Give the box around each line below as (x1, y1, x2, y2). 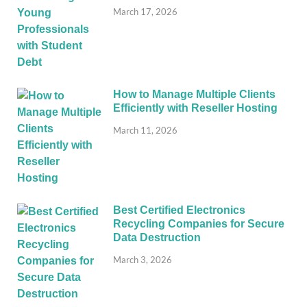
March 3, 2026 (113, 254, 172, 265)
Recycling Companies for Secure (113, 218, 284, 230)
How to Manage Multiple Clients (113, 88, 275, 101)
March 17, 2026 (113, 6, 177, 17)
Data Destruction (113, 232, 201, 244)
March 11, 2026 (113, 125, 177, 136)
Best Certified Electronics (113, 204, 245, 217)
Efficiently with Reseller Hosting (113, 102, 278, 114)
